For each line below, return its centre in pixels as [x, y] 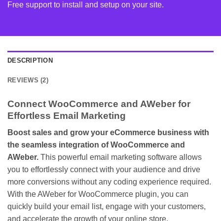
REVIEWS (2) [28, 80]
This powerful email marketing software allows [120, 157]
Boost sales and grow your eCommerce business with [108, 133]
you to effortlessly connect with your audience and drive [104, 170]
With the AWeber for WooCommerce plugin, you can [98, 194]
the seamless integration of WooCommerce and [96, 145]
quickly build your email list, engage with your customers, [107, 207]
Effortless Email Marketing [67, 115]
